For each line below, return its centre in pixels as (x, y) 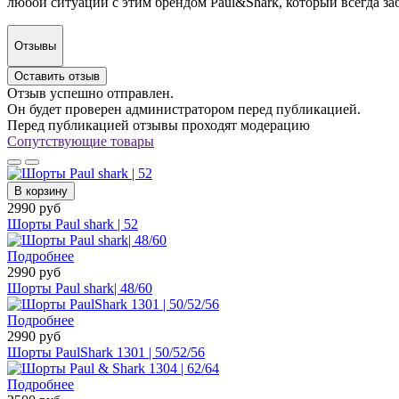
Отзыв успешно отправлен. (90, 94)
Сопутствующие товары (81, 142)
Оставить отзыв (57, 77)
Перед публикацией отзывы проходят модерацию (159, 126)
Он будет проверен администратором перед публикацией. (184, 110)
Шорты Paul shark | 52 (73, 224)
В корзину (41, 191)
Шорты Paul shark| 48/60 (80, 289)
